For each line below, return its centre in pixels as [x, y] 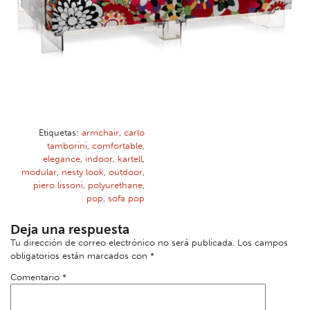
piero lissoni [58, 185]
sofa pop [126, 199]
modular [39, 172]
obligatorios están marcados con [80, 256]
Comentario [36, 277]
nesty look [83, 172]
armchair [100, 133]
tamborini [67, 146]
